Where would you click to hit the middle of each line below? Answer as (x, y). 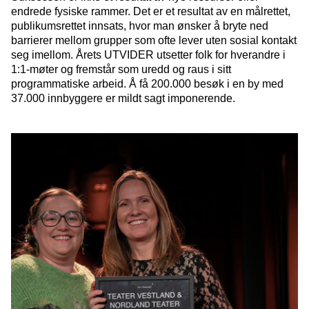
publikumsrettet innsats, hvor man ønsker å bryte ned (140, 26)
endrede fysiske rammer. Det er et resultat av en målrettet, (151, 12)
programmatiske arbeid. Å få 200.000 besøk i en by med (147, 84)
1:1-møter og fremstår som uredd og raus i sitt (121, 70)
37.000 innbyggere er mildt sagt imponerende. (123, 99)
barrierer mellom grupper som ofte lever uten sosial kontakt (154, 41)
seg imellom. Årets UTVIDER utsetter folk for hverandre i (148, 55)
